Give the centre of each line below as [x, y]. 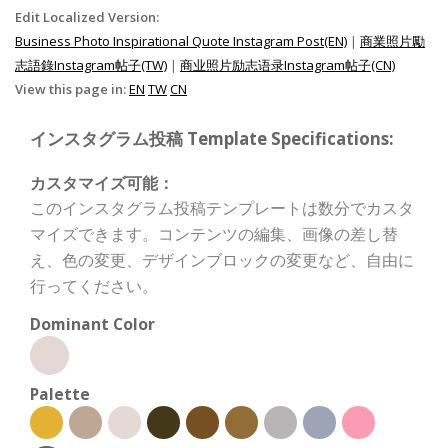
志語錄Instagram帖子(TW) [91, 65]
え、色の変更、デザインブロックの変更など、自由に [222, 260]
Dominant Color [92, 324]
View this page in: [72, 89]
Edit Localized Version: [87, 17]
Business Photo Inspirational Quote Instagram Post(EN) [181, 41]
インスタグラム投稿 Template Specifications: [212, 138]
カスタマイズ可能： [102, 183]
